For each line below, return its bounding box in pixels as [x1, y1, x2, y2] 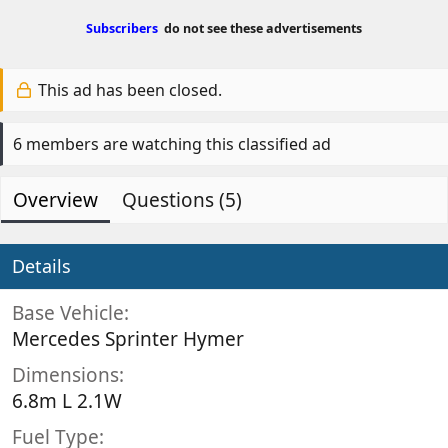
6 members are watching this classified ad [13, 132, 331, 155]
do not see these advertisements [158, 20, 362, 38]
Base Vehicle [12, 299, 124, 326]
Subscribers [86, 20, 158, 38]
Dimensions [12, 361, 119, 388]
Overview [13, 186, 98, 213]
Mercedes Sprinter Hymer [12, 325, 244, 352]
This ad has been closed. [33, 78, 222, 101]
